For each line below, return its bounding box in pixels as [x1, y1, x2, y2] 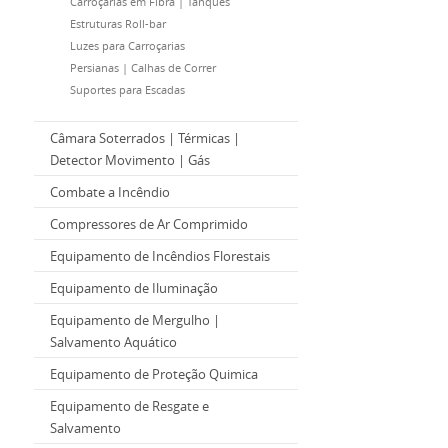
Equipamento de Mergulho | [50, 311, 220, 329]
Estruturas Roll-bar [70, 16, 166, 31]
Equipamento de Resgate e [50, 397, 209, 415]
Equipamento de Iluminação [50, 279, 218, 297]
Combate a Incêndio [50, 183, 170, 201]
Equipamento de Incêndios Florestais [50, 247, 270, 265]
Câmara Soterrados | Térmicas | [50, 129, 240, 147]
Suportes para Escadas [70, 82, 185, 97]
